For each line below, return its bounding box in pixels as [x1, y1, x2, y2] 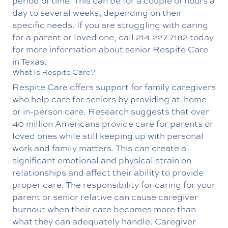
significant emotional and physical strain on [12, 154, 191, 166]
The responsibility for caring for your [66, 178, 215, 190]
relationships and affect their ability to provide [12, 166, 204, 178]
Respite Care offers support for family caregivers [12, 80, 216, 93]
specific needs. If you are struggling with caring [12, 18, 208, 31]
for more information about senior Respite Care [12, 43, 208, 55]
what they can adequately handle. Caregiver [12, 215, 196, 227]
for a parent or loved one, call [12, 31, 136, 43]
